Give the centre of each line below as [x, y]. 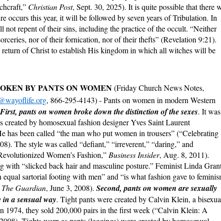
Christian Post [50, 7]
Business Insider [134, 155]
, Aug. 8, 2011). [184, 155]
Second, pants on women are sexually [157, 188]
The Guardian [24, 188]
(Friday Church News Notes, [159, 88]
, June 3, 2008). [71, 188]
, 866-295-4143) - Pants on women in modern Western [131, 100]
